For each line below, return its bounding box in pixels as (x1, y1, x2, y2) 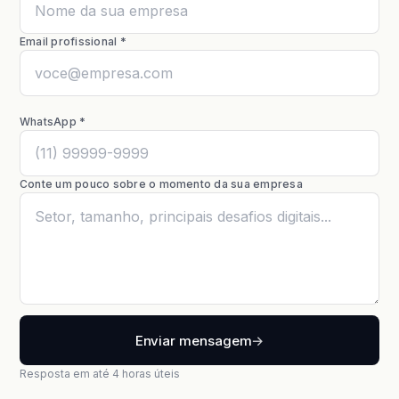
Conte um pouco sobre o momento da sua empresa (20, 177, 303, 191)
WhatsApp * (20, 115, 86, 128)
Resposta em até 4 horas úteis (20, 367, 180, 380)
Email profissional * (20, 35, 126, 48)
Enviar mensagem (134, 331, 252, 349)
